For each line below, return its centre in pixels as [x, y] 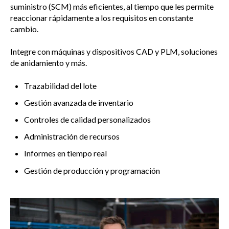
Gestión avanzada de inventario [79, 102]
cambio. [24, 29]
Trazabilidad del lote [61, 85]
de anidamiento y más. [49, 63]
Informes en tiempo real [66, 153]
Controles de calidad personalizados [88, 120]
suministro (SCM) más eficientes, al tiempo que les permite [112, 7]
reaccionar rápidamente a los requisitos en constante [102, 18]
